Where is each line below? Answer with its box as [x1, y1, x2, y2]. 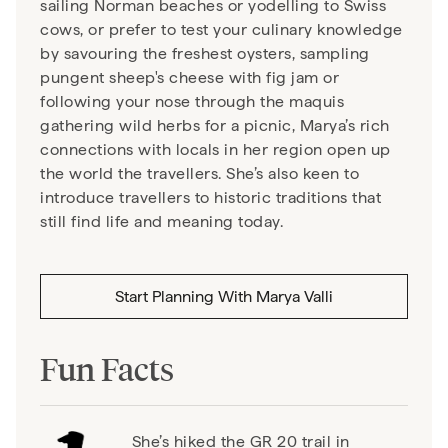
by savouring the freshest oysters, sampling [40, 44, 370, 63]
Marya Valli [256, 286, 333, 306]
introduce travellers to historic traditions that [40, 188, 381, 207]
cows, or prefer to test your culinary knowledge [40, 20, 403, 39]
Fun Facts [40, 350, 174, 390]
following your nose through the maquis [40, 92, 344, 111]
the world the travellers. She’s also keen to [40, 164, 359, 183]
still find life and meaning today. [40, 212, 283, 231]
